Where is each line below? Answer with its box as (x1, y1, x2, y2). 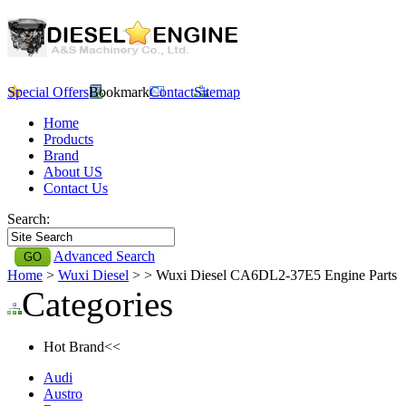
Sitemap (194, 83, 240, 100)
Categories (22, 284, 173, 324)
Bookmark (89, 83, 150, 100)
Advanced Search (53, 247, 155, 264)
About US (43, 163, 102, 179)
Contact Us (43, 179, 108, 196)
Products (43, 130, 93, 147)
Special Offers (7, 83, 89, 100)
